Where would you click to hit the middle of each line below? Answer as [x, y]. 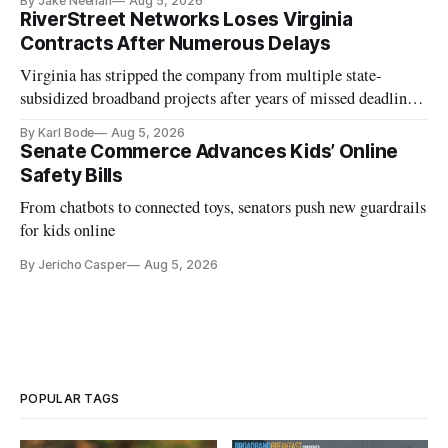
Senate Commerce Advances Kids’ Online [209, 152]
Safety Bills [71, 176]
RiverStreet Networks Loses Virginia [186, 20]
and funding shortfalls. [94, 121]
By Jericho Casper [74, 265]
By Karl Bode [57, 133]
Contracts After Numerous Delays [175, 44]
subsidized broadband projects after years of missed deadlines [220, 98]
